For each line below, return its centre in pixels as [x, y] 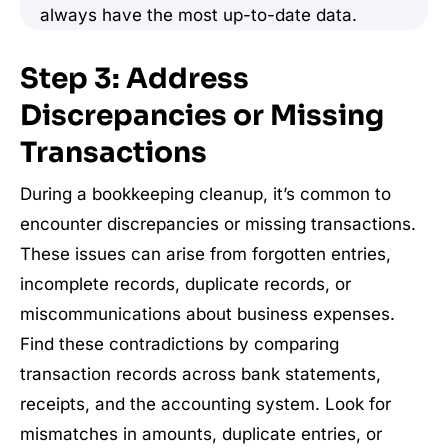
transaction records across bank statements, [200, 374]
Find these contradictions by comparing [179, 344]
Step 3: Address [134, 78]
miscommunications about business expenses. [207, 314]
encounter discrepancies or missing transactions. [218, 224]
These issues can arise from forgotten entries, [205, 254]
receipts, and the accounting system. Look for [205, 404]
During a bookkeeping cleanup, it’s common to [205, 194]
